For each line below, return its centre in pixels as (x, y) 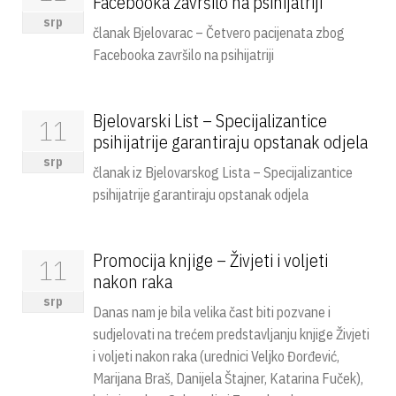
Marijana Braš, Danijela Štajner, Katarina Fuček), (228, 378)
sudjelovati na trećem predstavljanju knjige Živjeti (231, 334)
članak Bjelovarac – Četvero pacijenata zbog (219, 33)
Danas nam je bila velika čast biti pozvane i (212, 312)
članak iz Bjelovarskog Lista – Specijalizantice (223, 172)
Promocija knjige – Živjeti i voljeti (210, 260)
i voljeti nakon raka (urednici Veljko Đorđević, (216, 356)
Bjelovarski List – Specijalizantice (210, 121)
